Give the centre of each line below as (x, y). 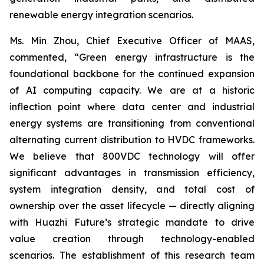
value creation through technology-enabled (132, 239)
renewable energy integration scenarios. (101, 15)
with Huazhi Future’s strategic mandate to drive (132, 222)
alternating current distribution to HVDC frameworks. (132, 140)
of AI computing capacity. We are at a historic (132, 90)
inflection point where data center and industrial (132, 107)
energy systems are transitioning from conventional (132, 123)
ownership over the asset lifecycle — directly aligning (132, 206)
